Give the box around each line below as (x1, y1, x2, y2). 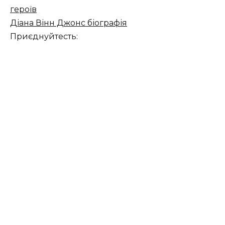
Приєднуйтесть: (10, 32, 78, 42)
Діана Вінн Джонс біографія (10, 18, 127, 28)
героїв (10, 5, 37, 15)
